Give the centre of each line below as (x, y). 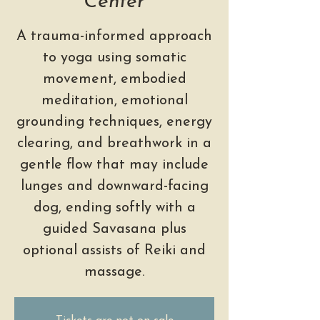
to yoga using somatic (114, 58)
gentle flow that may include (114, 165)
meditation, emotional (114, 101)
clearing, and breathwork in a (114, 144)
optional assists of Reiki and (114, 251)
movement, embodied (114, 80)
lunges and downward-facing (114, 187)
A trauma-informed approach (114, 37)
